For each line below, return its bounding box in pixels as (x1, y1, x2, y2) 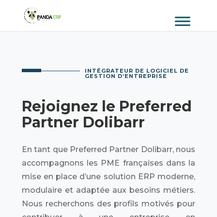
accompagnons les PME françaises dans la (21, 158, 196, 168)
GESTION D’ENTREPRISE (84, 73, 167, 79)
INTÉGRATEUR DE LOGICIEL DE (84, 67, 189, 74)
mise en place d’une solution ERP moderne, (21, 172, 196, 181)
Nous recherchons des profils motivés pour (21, 199, 196, 208)
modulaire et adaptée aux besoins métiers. (21, 186, 196, 195)
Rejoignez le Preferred (21, 97, 192, 115)
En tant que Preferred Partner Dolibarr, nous (21, 145, 196, 154)
